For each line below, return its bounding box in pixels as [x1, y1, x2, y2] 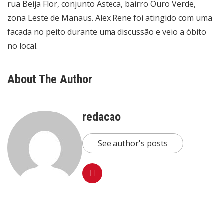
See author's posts [98, 137, 168, 149]
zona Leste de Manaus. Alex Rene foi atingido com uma [7, 12, 212, 23]
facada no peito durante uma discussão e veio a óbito [7, 26, 206, 37]
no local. [7, 40, 38, 51]
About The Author [7, 72, 92, 86]
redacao [82, 110, 121, 124]
